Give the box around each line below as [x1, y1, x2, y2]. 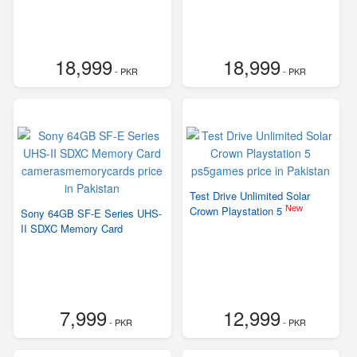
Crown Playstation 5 [189, 203, 285, 218]
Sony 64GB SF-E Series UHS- [21, 206, 162, 221]
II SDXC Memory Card [21, 221, 123, 236]
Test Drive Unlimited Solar [189, 188, 310, 203]
